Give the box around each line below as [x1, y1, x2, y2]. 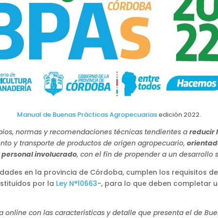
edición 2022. [157, 109, 201, 119]
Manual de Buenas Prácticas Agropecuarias [17, 109, 157, 119]
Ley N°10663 [56, 178, 97, 188]
